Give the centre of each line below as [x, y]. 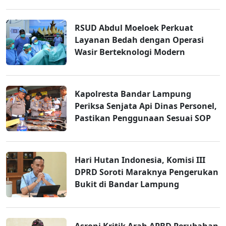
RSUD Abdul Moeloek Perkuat [134, 28]
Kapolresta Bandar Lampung [133, 94]
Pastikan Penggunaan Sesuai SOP [143, 118]
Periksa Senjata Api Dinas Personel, [146, 106]
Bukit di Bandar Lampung [127, 184]
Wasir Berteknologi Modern [130, 52]
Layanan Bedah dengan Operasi [139, 40]
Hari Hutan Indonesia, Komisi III [140, 160]
